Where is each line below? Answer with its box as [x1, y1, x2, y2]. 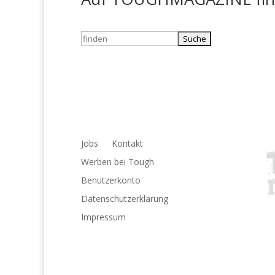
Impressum [81, 211, 126, 223]
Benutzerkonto [81, 174, 141, 187]
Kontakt [112, 137, 143, 150]
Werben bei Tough [81, 156, 154, 168]
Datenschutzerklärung [81, 193, 168, 205]
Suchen [80, 32, 109, 44]
